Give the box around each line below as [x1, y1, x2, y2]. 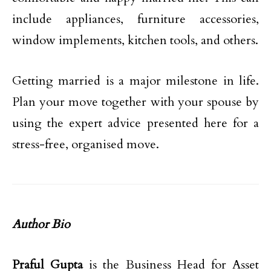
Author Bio [12, 216, 70, 232]
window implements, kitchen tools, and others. [12, 32, 258, 48]
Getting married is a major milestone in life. [12, 73, 259, 89]
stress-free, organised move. [12, 136, 159, 152]
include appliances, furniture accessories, [12, 11, 259, 27]
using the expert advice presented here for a [12, 115, 259, 131]
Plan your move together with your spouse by [12, 94, 259, 110]
